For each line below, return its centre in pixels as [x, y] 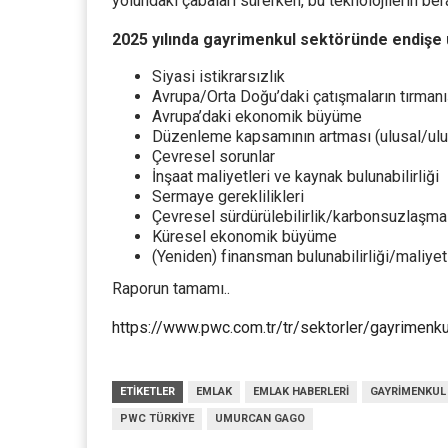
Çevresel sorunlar [213, 156]
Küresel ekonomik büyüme [244, 236]
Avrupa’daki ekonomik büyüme [257, 116]
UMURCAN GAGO [260, 418]
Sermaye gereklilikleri [228, 196]
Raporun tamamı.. [171, 288]
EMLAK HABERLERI [301, 391]
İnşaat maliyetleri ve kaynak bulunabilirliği [295, 176]
